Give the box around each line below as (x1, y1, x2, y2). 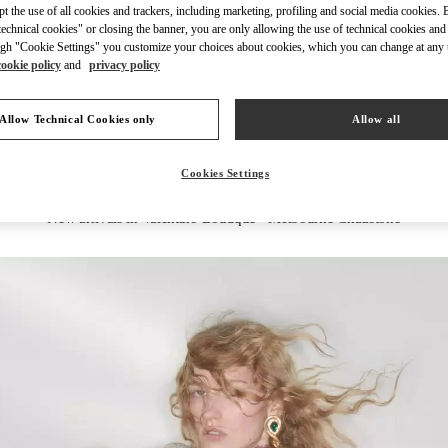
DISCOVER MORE (349, 98, 435, 113)
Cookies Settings (181, 166, 270, 179)
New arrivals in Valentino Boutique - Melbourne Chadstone (47, 209, 401, 226)
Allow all (352, 112, 401, 125)
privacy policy (89, 57, 160, 72)
